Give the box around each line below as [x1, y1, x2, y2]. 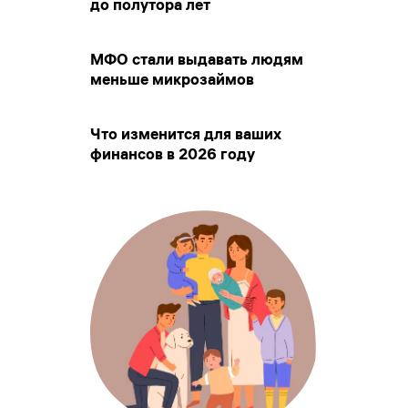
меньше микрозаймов [90, 69, 254, 88]
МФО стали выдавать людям [90, 49, 303, 68]
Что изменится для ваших [90, 124, 281, 143]
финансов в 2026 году [90, 144, 255, 163]
